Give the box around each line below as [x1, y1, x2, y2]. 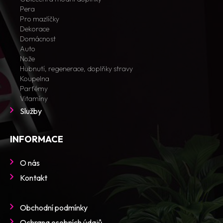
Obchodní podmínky [20, 202, 88, 213]
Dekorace [20, 24, 49, 33]
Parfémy [20, 84, 48, 93]
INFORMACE [10, 133, 63, 145]
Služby [20, 106, 42, 116]
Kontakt [20, 172, 47, 183]
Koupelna [20, 74, 49, 83]
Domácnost [20, 34, 56, 43]
